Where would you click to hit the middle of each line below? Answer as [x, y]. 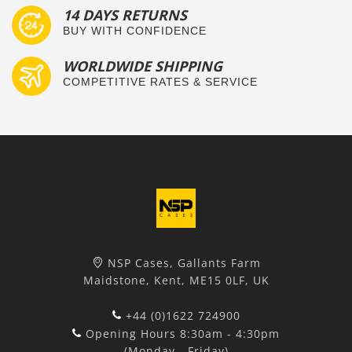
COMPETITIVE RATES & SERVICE [160, 82]
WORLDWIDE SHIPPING [143, 66]
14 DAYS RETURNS [125, 15]
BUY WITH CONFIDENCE [135, 31]
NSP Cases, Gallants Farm [184, 263]
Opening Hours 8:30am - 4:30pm [183, 334]
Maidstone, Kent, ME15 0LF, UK [176, 280]
